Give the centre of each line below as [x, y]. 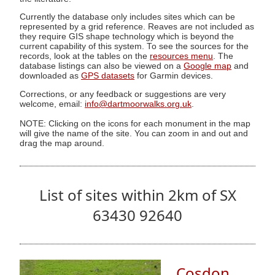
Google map [207, 66]
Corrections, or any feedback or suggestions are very [123, 94]
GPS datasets [108, 76]
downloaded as [50, 76]
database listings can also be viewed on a [102, 66]
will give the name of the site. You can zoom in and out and [134, 133]
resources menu [181, 56]
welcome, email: [52, 104]
